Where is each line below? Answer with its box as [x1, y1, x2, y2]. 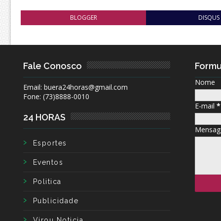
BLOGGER [70, 13, 97, 22]
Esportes [33, 139, 67, 147]
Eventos [33, 158, 64, 167]
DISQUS [198, 13, 220, 22]
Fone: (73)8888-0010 [23, 92, 89, 102]
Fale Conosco [23, 61, 82, 72]
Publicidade [33, 197, 79, 205]
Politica [33, 178, 62, 186]
